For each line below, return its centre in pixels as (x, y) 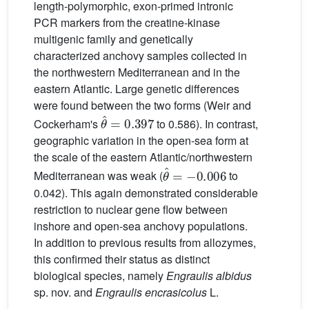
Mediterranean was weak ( (98, 176)
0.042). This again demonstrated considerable (146, 192)
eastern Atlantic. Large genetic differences (137, 89)
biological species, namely (100, 275)
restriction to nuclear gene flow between (131, 209)
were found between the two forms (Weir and (142, 105)
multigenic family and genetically (113, 39)
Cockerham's (67, 124)
